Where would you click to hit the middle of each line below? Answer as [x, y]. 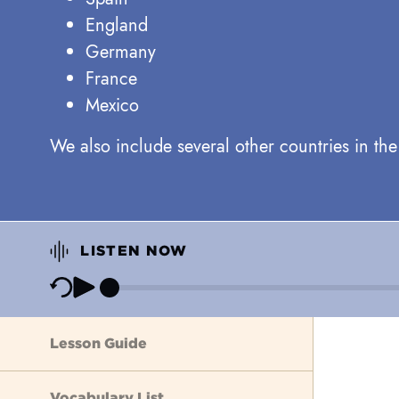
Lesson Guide [98, 343]
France [111, 79]
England [117, 25]
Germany [121, 52]
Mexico [112, 106]
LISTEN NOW [132, 251]
